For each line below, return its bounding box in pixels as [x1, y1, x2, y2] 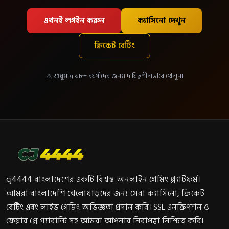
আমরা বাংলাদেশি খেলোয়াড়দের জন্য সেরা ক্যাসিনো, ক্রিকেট [6, 187, 204, 200]
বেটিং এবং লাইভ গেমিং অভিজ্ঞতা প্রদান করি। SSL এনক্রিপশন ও [6, 200, 209, 214]
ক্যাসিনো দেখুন [138, 14, 186, 28]
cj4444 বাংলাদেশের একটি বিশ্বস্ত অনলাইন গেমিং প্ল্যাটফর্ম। [6, 173, 200, 187]
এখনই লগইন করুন [43, 14, 105, 28]
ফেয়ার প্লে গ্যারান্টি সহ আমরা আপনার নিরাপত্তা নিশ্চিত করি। [6, 214, 204, 228]
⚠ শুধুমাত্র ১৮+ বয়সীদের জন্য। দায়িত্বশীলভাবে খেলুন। [45, 71, 184, 82]
